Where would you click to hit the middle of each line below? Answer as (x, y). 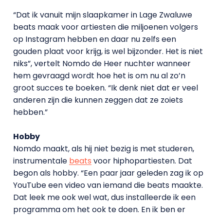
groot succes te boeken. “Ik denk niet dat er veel (105, 88)
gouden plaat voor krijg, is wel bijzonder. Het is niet (108, 51)
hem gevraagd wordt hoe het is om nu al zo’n (99, 75)
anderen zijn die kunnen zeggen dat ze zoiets (98, 100)
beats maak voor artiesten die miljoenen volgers (105, 27)
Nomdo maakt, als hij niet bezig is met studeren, (103, 148)
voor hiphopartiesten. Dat (142, 161)
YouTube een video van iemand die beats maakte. (108, 185)
